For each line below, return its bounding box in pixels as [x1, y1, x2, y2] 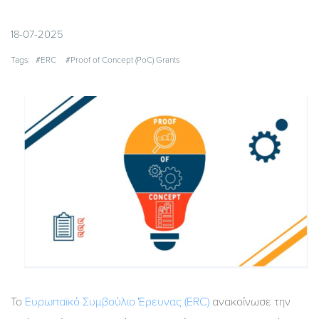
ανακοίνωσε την [209, 294, 291, 309]
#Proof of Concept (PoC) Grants [66, 55, 179, 66]
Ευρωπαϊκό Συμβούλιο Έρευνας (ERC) [25, 294, 209, 309]
